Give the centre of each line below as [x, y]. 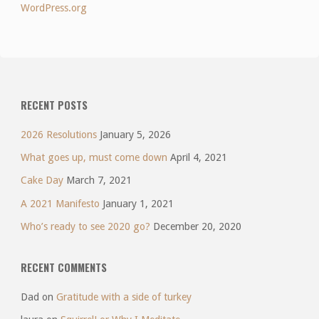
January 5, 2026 [135, 135]
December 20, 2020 [197, 226]
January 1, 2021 [138, 203]
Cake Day [42, 181]
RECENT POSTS [54, 105]
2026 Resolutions [58, 135]
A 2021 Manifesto [60, 203]
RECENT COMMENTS [63, 267]
